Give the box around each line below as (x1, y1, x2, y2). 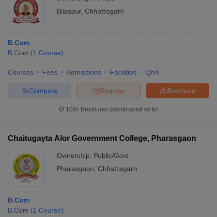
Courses (8, 68, 33, 76)
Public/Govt (93, 152, 128, 159)
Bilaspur (57, 7, 81, 15)
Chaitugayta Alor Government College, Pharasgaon (8, 134, 196, 142)
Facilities (110, 68, 137, 76)
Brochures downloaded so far (79, 106, 158, 113)
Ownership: (57, 152, 93, 159)
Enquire (100, 86, 124, 94)
